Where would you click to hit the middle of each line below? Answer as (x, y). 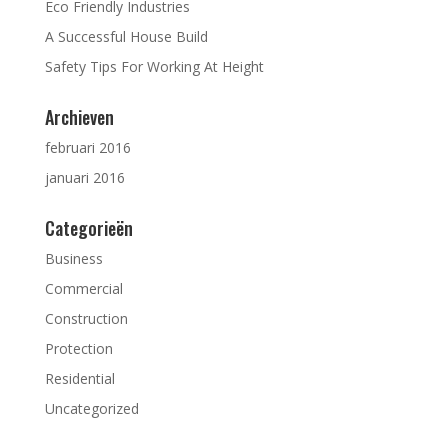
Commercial (83, 288)
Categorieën (88, 227)
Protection (78, 348)
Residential (79, 378)
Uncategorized (91, 408)
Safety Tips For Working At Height (154, 66)
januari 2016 (84, 177)
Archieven (79, 116)
